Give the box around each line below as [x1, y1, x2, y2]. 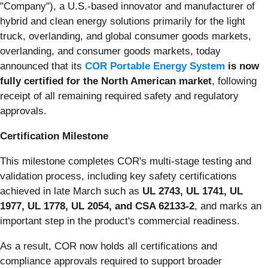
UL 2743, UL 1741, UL [142, 185, 243, 197]
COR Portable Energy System [85, 60, 225, 72]
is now [225, 60, 259, 72]
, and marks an [194, 200, 261, 212]
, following [212, 75, 257, 87]
